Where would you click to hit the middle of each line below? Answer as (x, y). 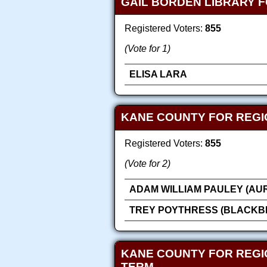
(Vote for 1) (148, 48)
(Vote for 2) (148, 164)
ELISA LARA (158, 74)
